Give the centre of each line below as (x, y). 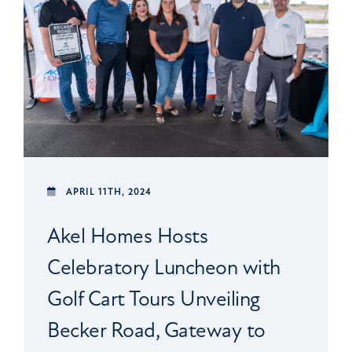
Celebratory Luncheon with (164, 267)
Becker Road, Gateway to (156, 330)
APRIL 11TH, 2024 (109, 192)
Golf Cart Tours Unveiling (154, 299)
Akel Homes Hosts (127, 236)
